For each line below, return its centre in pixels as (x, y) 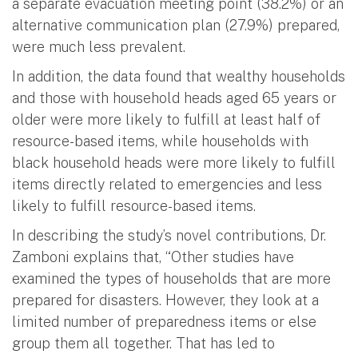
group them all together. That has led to (143, 343)
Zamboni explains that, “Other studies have (153, 257)
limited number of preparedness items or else (164, 321)
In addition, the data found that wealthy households (179, 76)
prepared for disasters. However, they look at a (165, 300)
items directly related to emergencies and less (167, 184)
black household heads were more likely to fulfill (174, 162)
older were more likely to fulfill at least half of (166, 119)
